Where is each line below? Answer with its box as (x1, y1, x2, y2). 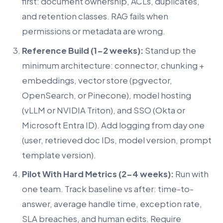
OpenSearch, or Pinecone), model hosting (22, 90, 191, 101)
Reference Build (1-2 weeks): (22, 45, 143, 56)
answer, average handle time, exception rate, (22, 199, 202, 210)
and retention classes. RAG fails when (22, 11, 168, 22)
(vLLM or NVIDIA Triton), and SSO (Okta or (22, 105, 185, 115)
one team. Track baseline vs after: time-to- (22, 184, 194, 195)
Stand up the (143, 45, 196, 56)
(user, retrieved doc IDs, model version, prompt (22, 134, 212, 145)
